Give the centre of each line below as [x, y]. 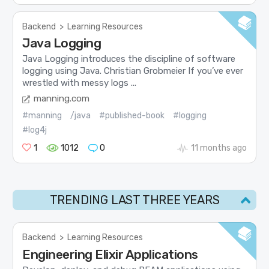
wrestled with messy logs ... [80, 83]
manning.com [62, 99]
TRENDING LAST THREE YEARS [134, 200]
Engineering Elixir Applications [110, 254]
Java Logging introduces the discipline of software [129, 59]
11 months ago [219, 148]
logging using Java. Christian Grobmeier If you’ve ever [133, 71]
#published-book [132, 116]
